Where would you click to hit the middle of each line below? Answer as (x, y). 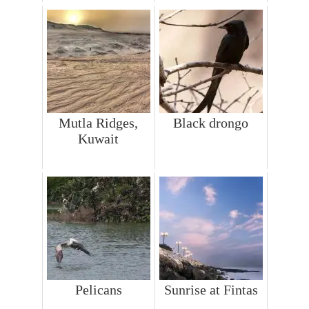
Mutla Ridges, (99, 123)
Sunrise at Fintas (211, 290)
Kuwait (99, 139)
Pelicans (98, 290)
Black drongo (211, 123)
